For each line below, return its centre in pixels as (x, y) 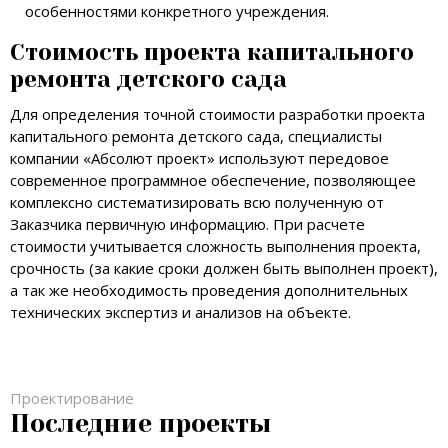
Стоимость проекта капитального (212, 52)
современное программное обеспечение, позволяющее (213, 179)
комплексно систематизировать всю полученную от (197, 201)
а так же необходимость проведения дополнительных (209, 289)
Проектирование (72, 397)
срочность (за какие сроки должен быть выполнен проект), (224, 267)
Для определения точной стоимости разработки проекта (217, 113)
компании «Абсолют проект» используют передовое (199, 157)
